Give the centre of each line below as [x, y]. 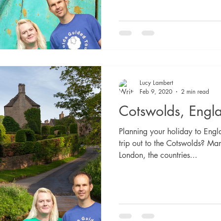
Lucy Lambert [156, 83]
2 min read [195, 92]
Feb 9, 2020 [156, 92]
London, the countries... [158, 155]
